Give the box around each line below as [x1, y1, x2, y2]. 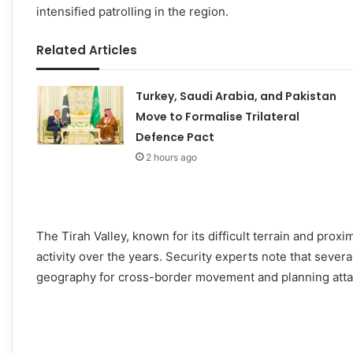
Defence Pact [135, 128, 214, 145]
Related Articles [36, 41, 137, 58]
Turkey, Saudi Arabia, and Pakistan [135, 87, 336, 104]
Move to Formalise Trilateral [135, 108, 299, 124]
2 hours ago [145, 150, 197, 163]
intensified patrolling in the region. [36, 3, 229, 19]
